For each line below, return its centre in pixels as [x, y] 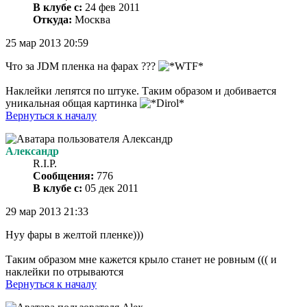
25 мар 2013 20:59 [47, 43]
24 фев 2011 [111, 8]
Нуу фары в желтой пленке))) [74, 235]
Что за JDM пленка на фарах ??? [82, 66]
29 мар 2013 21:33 [47, 212]
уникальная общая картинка [73, 103]
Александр [32, 151]
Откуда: [52, 20]
